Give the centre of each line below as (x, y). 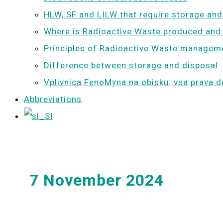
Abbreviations (53, 99)
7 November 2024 (97, 180)
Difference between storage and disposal (131, 65)
